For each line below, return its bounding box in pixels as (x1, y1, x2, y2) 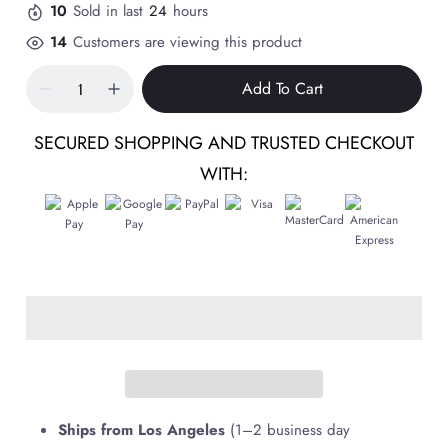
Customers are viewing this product (73, 31, 302, 54)
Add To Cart (241, 77, 323, 101)
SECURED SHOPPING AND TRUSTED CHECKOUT (34, 130, 414, 157)
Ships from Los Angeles (58, 418, 225, 441)
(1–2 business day (225, 418, 350, 441)
